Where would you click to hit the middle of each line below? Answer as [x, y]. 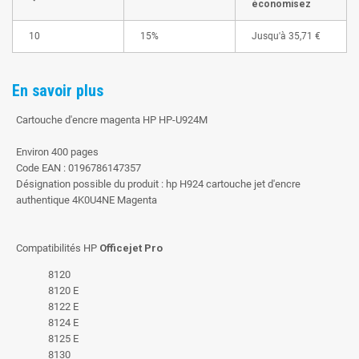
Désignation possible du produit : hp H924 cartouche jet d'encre [158, 184]
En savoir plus [58, 90]
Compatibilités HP [58, 248]
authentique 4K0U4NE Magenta [87, 200]
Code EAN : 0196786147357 [79, 167]
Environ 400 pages [57, 151]
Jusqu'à [269, 36]
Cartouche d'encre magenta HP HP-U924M [112, 119]
